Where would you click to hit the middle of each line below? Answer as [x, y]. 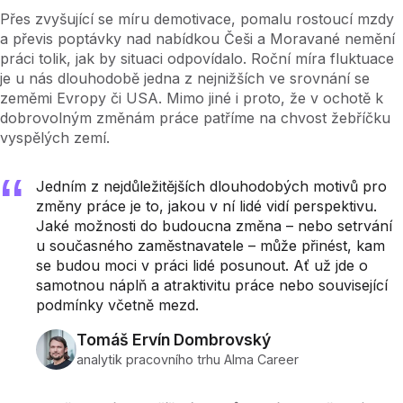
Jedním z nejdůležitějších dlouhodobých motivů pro [211, 186]
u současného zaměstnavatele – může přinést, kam [210, 245]
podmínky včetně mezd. [120, 304]
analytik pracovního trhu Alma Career [188, 359]
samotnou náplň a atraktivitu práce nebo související [212, 285]
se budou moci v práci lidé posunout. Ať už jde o [202, 265]
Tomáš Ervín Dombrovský [177, 339]
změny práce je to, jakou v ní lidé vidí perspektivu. [206, 206]
